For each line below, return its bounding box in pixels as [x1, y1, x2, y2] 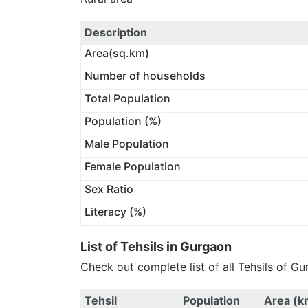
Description [84, 25, 147, 39]
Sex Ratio [84, 182, 133, 196]
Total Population [84, 91, 170, 105]
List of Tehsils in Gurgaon [80, 239, 232, 254]
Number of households [84, 69, 206, 82]
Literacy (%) [84, 205, 146, 219]
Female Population [84, 159, 181, 173]
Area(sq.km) [84, 46, 149, 60]
